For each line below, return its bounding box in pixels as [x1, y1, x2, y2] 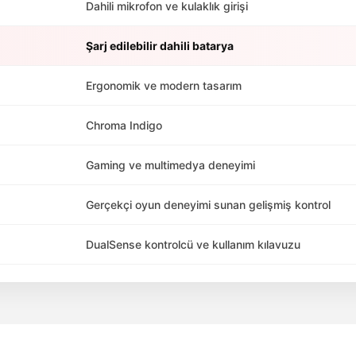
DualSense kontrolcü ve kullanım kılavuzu [86, 238, 300, 251]
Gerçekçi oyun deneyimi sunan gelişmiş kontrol [86, 198, 331, 211]
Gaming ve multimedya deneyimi [86, 158, 255, 172]
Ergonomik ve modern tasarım [86, 79, 242, 92]
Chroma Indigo [86, 118, 162, 132]
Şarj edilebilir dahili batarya [86, 39, 234, 52]
